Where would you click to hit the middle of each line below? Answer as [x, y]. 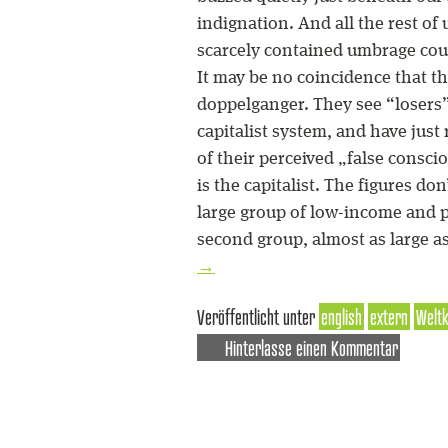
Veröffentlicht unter [256, 316]
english [341, 316]
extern [389, 316]
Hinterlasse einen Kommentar [311, 347]
